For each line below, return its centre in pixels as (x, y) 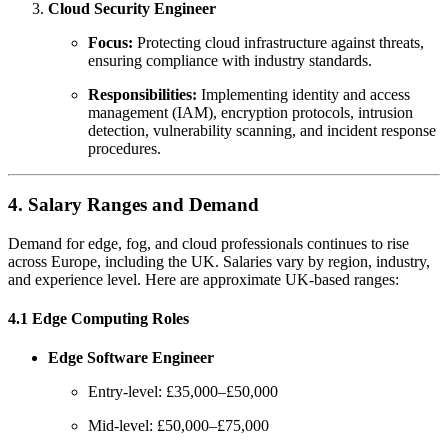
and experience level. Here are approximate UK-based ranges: (203, 279)
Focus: (110, 42)
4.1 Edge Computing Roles (98, 319)
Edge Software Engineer (131, 358)
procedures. (124, 148)
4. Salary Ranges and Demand (133, 205)
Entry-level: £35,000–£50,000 (183, 392)
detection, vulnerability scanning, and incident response (262, 130)
